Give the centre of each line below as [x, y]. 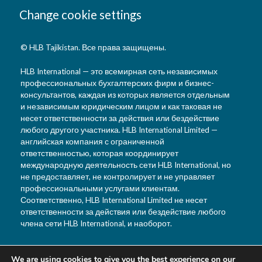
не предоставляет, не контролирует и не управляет [118, 176]
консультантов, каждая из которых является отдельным [125, 94]
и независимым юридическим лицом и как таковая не [121, 106]
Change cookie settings [80, 14]
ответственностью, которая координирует [99, 153]
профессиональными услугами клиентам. [100, 188]
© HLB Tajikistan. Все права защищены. [93, 48]
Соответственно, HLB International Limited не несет [114, 200]
